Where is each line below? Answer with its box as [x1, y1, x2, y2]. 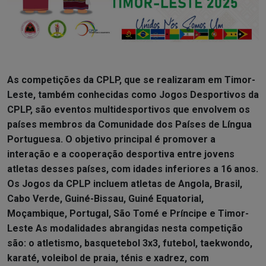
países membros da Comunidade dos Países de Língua [7, 118, 252, 130]
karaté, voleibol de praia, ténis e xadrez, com [7, 252, 209, 264]
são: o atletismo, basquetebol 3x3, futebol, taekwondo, [7, 237, 252, 249]
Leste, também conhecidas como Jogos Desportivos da [7, 88, 259, 100]
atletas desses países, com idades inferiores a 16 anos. [7, 163, 258, 175]
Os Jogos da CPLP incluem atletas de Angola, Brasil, [7, 178, 242, 189]
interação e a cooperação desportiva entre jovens [7, 148, 235, 160]
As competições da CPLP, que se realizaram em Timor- [7, 74, 255, 85]
